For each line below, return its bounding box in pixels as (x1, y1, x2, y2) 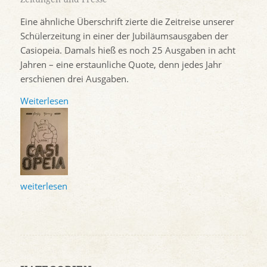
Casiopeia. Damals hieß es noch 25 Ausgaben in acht (20, 44, 235, 56)
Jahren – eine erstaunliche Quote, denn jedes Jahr (20, 58, 222, 70)
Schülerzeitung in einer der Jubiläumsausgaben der (20, 29, 228, 42)
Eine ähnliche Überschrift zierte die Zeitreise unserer (20, 15, 234, 27)
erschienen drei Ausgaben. (20, 72, 129, 85)
